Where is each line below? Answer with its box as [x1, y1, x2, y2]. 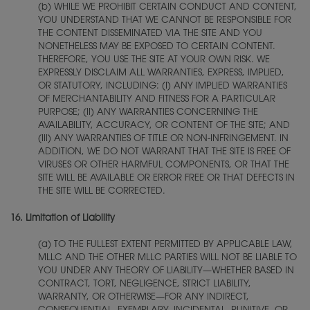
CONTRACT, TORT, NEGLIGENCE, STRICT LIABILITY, [38, 280, 251, 289]
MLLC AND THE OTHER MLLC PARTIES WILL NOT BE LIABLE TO [38, 253, 297, 262]
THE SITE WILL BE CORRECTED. [38, 187, 165, 196]
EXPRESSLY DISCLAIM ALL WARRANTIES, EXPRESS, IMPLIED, [38, 69, 284, 77]
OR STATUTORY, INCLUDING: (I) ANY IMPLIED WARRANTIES [38, 82, 287, 91]
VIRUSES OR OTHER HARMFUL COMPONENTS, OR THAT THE [38, 161, 289, 170]
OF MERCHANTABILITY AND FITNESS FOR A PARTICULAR [38, 95, 275, 104]
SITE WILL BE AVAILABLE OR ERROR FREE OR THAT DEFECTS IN [38, 174, 295, 183]
